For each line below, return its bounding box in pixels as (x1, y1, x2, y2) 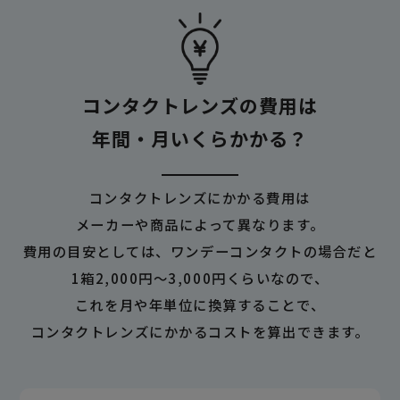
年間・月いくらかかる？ (91, 124, 309, 152)
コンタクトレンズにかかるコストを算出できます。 (30, 321, 370, 342)
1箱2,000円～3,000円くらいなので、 (71, 268, 329, 288)
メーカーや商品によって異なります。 (75, 214, 325, 235)
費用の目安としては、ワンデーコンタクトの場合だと (22, 241, 378, 262)
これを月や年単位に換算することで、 (74, 295, 326, 315)
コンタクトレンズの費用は (81, 91, 319, 119)
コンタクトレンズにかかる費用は (88, 187, 312, 208)
